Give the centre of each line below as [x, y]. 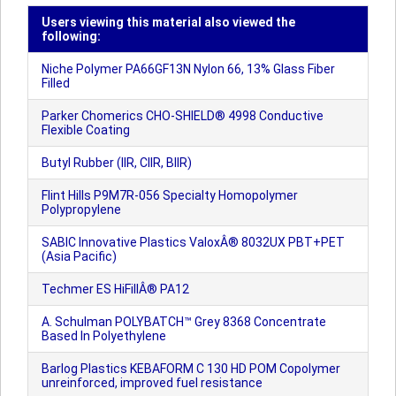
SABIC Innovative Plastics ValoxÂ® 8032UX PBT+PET [193, 242]
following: [71, 36]
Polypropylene [81, 209]
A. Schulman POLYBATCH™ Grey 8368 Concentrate [184, 322]
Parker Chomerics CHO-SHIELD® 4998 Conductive [183, 116]
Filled [56, 83]
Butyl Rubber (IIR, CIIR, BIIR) [117, 163]
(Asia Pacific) [79, 256]
